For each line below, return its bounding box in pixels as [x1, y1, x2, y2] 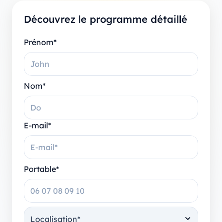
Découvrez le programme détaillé [24, 12, 187, 25]
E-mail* [24, 120, 51, 130]
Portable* [24, 164, 59, 174]
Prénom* [24, 37, 56, 47]
